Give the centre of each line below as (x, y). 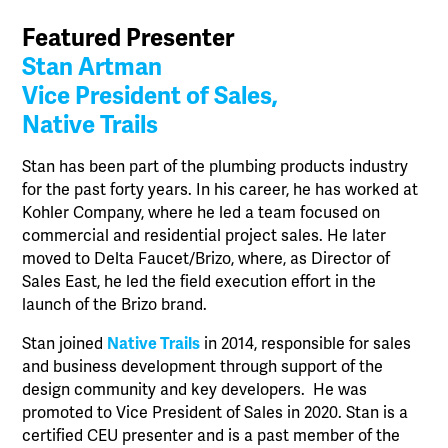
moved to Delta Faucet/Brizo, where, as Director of (206, 259)
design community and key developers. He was (195, 390)
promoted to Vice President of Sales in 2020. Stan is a (215, 413)
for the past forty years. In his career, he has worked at (220, 190)
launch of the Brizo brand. (115, 305)
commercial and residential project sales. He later (204, 236)
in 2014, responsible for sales (306, 344)
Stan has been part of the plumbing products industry (215, 167)
